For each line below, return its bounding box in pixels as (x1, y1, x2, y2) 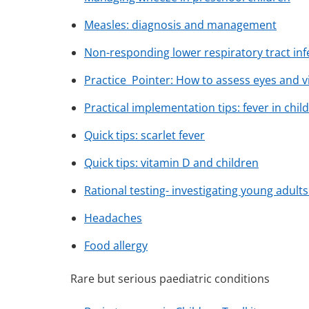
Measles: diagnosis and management (84, 17, 277, 33)
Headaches (84, 210, 142, 226)
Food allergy (84, 238, 148, 254)
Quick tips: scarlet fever (84, 128, 205, 143)
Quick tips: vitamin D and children (84, 155, 259, 171)
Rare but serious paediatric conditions (70, 271, 270, 287)
